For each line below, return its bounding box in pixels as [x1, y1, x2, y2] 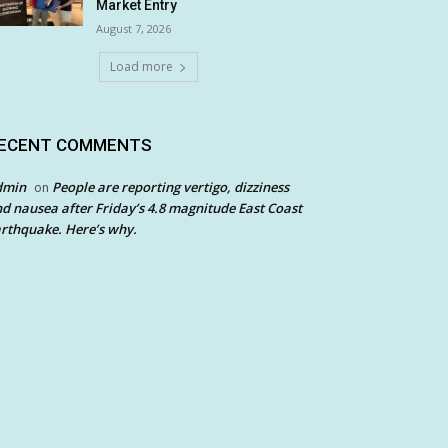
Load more [109, 58, 173, 75]
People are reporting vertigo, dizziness [52, 178, 289, 196]
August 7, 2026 [96, 21, 172, 36]
